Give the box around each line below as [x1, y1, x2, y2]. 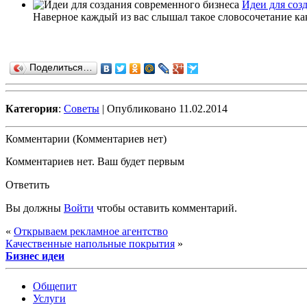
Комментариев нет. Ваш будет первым [5, 155, 184, 167]
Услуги [33, 292, 66, 304]
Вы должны [5, 201, 64, 214]
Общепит [33, 280, 77, 292]
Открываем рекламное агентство [14, 225, 168, 237]
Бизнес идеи [5, 249, 64, 262]
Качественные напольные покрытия [5, 237, 175, 249]
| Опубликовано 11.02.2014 [99, 102, 228, 114]
